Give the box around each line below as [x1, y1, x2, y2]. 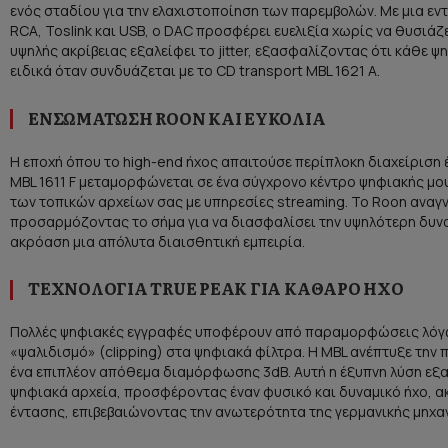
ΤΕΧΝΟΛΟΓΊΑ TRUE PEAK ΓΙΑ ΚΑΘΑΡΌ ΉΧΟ [28, 276, 404, 301]
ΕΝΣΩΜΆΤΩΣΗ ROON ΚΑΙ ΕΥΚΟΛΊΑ [28, 105, 326, 130]
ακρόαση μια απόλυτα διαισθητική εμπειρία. [10, 231, 305, 251]
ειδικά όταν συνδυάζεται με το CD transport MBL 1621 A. [10, 60, 380, 80]
